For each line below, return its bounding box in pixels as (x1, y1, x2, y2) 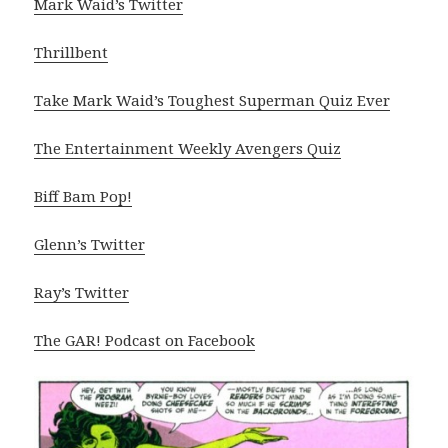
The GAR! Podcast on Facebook (34, 329, 256, 350)
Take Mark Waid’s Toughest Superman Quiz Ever (34, 89, 391, 110)
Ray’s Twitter (34, 281, 130, 302)
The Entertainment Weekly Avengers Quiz (34, 137, 342, 158)
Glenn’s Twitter (34, 233, 146, 254)
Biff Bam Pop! (34, 185, 133, 206)
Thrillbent (34, 41, 109, 62)
